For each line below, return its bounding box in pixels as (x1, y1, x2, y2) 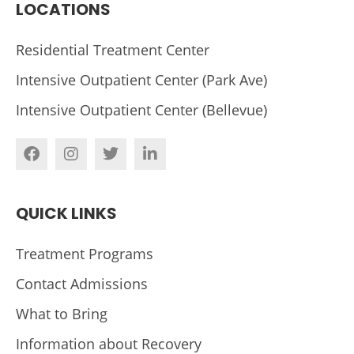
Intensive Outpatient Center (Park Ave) (16, 70, 267, 90)
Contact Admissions (16, 274, 148, 294)
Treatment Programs (16, 244, 153, 264)
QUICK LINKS (16, 202, 117, 225)
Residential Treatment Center (16, 40, 209, 60)
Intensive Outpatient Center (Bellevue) (16, 100, 267, 120)
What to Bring (16, 304, 107, 324)
